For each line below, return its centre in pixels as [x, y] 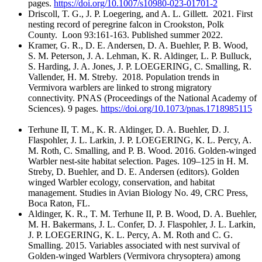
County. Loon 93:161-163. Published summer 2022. [125, 35]
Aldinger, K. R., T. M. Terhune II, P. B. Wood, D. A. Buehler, [142, 214]
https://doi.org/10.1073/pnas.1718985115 [176, 109]
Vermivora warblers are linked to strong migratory [120, 88]
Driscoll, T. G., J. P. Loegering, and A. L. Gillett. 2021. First [140, 14]
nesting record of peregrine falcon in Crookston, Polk [126, 25]
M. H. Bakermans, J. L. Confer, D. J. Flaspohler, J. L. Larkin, [142, 225]
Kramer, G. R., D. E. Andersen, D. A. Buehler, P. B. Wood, [138, 46]
